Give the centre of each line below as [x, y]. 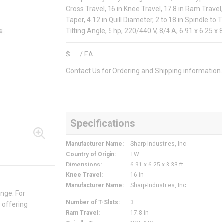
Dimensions [83, 165]
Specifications [103, 124]
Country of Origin [90, 154]
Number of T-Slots [92, 202]
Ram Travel [82, 213]
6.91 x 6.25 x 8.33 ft [157, 165]
